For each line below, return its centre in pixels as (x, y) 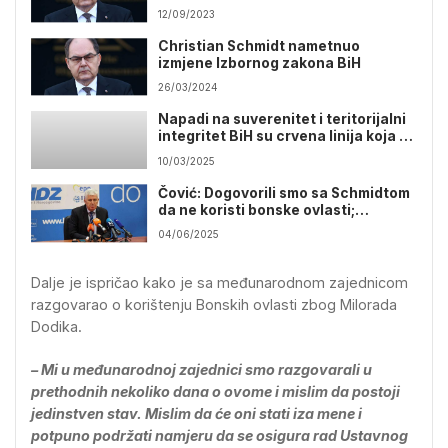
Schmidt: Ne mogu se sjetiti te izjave (285, 226)
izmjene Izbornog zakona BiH (260, 63)
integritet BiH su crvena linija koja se (287, 136)
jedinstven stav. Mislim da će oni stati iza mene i (196, 414)
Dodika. (56, 326)
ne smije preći (207, 153)
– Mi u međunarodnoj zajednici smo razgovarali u (201, 370)
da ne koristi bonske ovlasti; (257, 209)
